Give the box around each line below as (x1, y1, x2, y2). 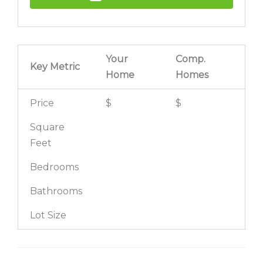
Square (30, 122, 65, 133)
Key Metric (30, 61, 80, 72)
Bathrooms (30, 186, 82, 197)
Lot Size (30, 210, 66, 221)
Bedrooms (30, 161, 79, 173)
